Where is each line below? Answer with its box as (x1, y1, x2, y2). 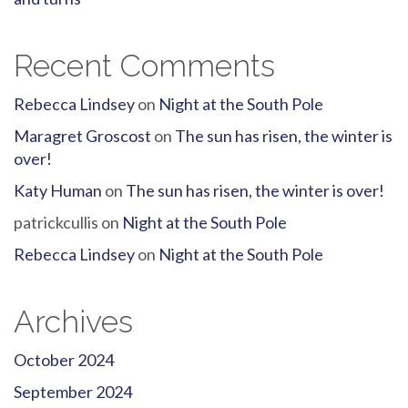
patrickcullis (14, 212, 98, 233)
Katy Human (14, 180, 102, 201)
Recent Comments (14, 47, 275, 85)
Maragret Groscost (14, 126, 151, 147)
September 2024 (14, 382, 132, 403)
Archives (14, 303, 133, 341)
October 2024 (14, 350, 114, 371)
